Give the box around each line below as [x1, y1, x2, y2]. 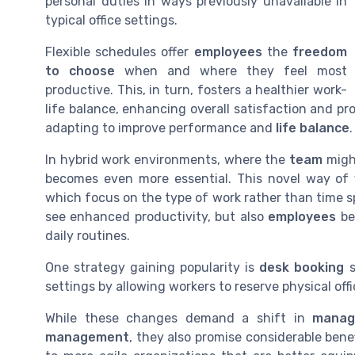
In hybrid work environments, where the [45, 152, 290, 168]
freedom [292, 44, 348, 60]
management [45, 330, 129, 345]
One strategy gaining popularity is [45, 260, 260, 276]
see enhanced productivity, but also [45, 209, 269, 225]
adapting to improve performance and [45, 120, 276, 136]
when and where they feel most [115, 63, 347, 79]
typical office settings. [45, 13, 177, 29]
